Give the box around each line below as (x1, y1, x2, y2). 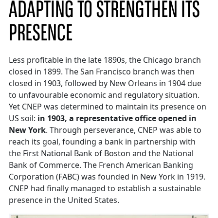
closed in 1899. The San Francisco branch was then (9, 66, 195, 77)
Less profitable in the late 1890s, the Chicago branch (9, 54, 201, 66)
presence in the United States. (9, 195, 119, 206)
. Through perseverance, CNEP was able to (46, 125, 201, 136)
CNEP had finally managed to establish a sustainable (9, 183, 201, 194)
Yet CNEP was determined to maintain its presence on (9, 101, 206, 112)
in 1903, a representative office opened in (37, 113, 197, 124)
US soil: (9, 113, 37, 124)
